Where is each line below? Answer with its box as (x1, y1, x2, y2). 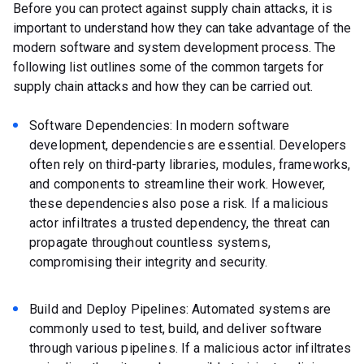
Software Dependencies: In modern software (29, 118, 290, 134)
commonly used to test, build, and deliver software (29, 321, 323, 337)
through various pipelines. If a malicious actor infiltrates (29, 340, 351, 357)
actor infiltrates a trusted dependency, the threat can (29, 215, 331, 232)
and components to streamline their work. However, (29, 176, 326, 193)
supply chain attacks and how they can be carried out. (13, 79, 316, 95)
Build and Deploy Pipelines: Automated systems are (29, 301, 331, 318)
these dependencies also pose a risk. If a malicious (29, 196, 329, 212)
